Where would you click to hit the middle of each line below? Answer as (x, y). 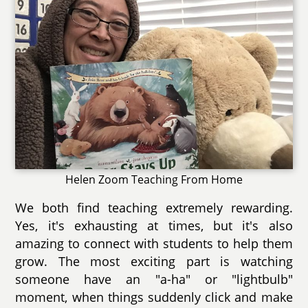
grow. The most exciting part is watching (154, 262)
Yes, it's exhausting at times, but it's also (154, 226)
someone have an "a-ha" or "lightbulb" (154, 279)
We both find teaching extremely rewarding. (154, 208)
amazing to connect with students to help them (154, 244)
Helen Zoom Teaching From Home (154, 180)
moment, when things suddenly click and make (154, 297)
